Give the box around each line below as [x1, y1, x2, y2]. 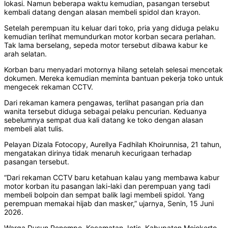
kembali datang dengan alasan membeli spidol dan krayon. [4, 8, 201, 17]
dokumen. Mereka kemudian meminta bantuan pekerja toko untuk [4, 74, 223, 83]
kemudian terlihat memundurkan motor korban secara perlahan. [4, 32, 216, 41]
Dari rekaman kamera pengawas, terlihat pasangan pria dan [4, 98, 204, 107]
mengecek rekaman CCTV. [4, 82, 93, 92]
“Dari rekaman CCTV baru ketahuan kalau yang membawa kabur [4, 173, 219, 182]
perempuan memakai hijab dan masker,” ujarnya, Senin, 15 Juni [4, 199, 214, 208]
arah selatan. [4, 49, 47, 59]
